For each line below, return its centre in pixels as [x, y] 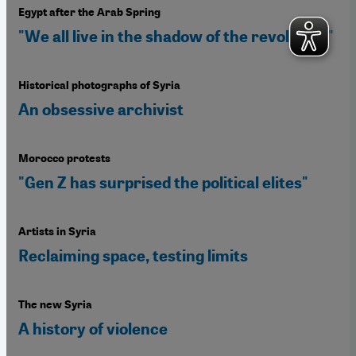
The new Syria [55, 305]
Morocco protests [64, 159]
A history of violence [93, 329]
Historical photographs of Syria [99, 86]
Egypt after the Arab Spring [89, 13]
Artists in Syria [57, 232]
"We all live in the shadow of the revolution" [176, 37]
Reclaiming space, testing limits [133, 256]
